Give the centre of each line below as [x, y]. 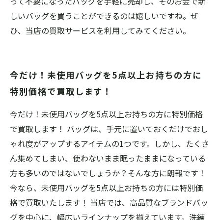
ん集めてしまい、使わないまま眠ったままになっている [108, 158]
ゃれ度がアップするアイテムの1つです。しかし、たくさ [110, 143]
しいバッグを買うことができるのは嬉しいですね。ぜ [104, 16]
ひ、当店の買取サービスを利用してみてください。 [100, 30]
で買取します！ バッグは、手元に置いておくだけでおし [109, 129]
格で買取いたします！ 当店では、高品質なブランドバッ [109, 202]
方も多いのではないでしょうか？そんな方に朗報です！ [108, 173]
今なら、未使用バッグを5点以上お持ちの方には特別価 [106, 188]
